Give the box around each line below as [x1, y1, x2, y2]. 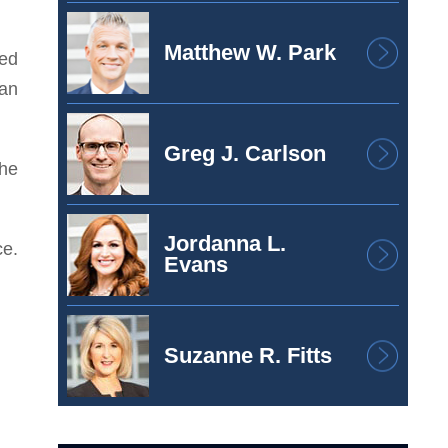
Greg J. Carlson [164, 141, 326, 166]
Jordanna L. [164, 231, 286, 256]
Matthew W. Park [164, 40, 336, 65]
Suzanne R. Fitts [164, 343, 332, 368]
